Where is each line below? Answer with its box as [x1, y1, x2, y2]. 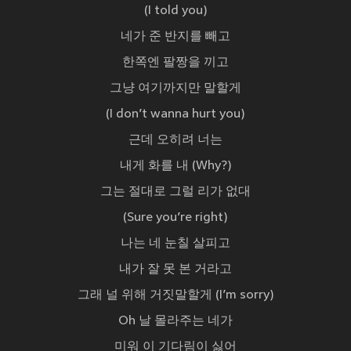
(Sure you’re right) [123, 211, 228, 226]
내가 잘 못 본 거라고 [119, 262, 232, 277]
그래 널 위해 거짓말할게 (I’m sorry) [77, 288, 274, 303]
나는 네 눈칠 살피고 [121, 237, 230, 251]
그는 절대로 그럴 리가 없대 [100, 185, 251, 200]
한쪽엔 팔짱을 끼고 [122, 56, 229, 71]
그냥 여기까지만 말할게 [110, 81, 241, 96]
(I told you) [143, 4, 208, 19]
